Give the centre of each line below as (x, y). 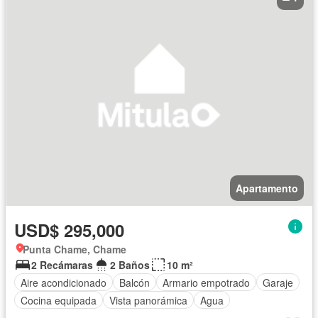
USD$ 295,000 (69, 230)
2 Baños (130, 265)
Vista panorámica (148, 300)
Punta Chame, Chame (75, 250)
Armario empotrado (206, 282)
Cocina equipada (59, 300)
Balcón (135, 282)
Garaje (278, 282)
